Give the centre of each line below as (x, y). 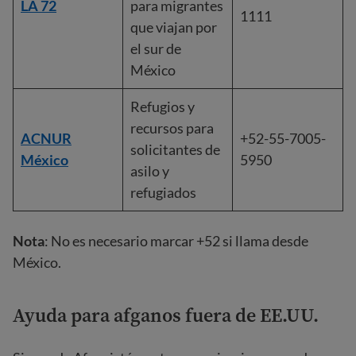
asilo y (150, 171)
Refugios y (163, 106)
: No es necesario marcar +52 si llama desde (176, 241)
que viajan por (174, 27)
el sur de (156, 48)
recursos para (172, 128)
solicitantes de (175, 149)
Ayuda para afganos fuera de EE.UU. (166, 315)
